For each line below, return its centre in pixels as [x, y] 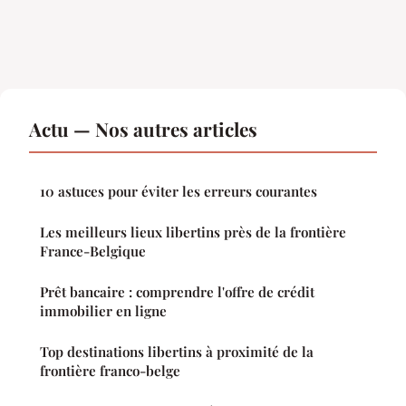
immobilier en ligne [103, 311]
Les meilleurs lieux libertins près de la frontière [193, 232]
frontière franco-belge [110, 371]
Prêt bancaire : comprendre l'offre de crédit [177, 292]
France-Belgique [93, 251]
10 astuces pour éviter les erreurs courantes [179, 192]
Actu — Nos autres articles [143, 129]
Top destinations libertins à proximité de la [177, 352]
